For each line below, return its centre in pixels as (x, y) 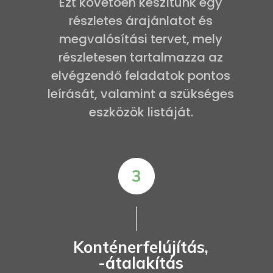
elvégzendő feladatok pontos (141, 75)
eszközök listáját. (141, 112)
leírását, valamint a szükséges (141, 94)
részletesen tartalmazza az (141, 57)
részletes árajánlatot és (141, 20)
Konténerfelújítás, (141, 247)
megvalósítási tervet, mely (141, 39)
